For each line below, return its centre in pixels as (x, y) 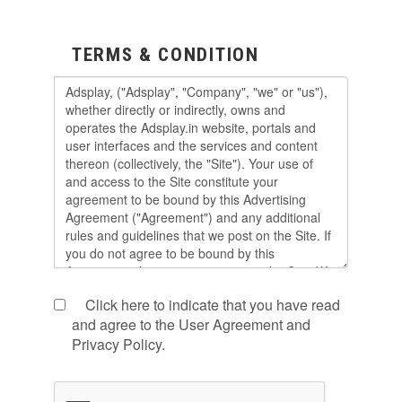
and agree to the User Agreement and (191, 324)
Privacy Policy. (118, 344)
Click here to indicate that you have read (213, 305)
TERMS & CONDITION (166, 55)
